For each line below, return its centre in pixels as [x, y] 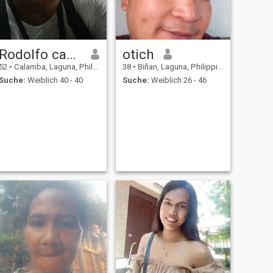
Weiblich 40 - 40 [54, 80]
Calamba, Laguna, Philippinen [52, 66]
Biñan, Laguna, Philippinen [176, 66]
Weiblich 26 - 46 [178, 80]
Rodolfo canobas [71, 54]
